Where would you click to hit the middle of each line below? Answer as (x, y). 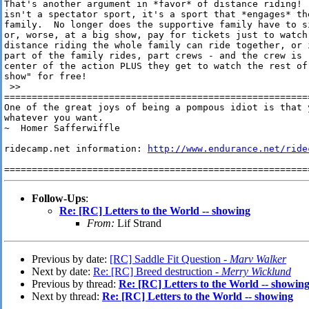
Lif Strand (138, 223)
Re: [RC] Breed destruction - (157, 272)
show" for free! (46, 77)
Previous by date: (71, 259)
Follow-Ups (59, 199)
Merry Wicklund (256, 272)
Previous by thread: (75, 284)
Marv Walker (258, 259)
